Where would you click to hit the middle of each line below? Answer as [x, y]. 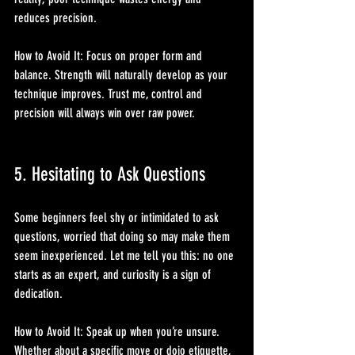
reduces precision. [55, 18]
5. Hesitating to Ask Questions [110, 175]
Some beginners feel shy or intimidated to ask [118, 218]
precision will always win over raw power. [105, 113]
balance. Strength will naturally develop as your [122, 75]
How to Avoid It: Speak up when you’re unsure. [118, 332]
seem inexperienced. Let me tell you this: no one [126, 256]
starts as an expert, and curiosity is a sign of [114, 275]
